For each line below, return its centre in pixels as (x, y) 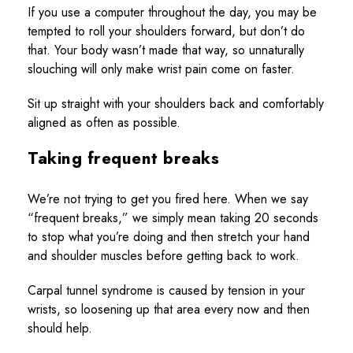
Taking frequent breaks (123, 159)
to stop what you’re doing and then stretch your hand (169, 236)
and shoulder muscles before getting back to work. (163, 255)
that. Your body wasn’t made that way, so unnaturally (166, 50)
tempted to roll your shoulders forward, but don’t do (166, 32)
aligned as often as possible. (104, 123)
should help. (60, 328)
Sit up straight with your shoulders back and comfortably (176, 104)
